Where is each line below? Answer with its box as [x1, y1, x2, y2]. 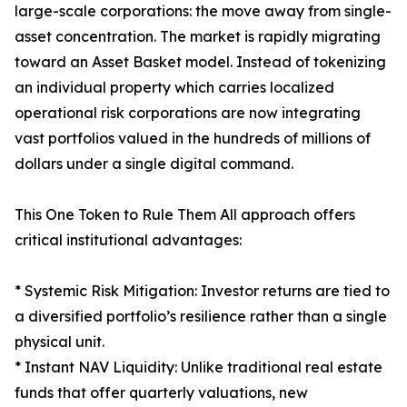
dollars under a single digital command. [15, 154, 293, 174]
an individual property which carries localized [15, 78, 334, 97]
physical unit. [15, 333, 104, 352]
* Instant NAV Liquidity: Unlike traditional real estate [15, 358, 382, 377]
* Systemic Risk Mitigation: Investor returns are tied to [15, 282, 390, 301]
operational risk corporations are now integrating [15, 104, 361, 123]
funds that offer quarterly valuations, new [15, 383, 308, 402]
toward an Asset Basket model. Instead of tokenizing [15, 53, 386, 72]
